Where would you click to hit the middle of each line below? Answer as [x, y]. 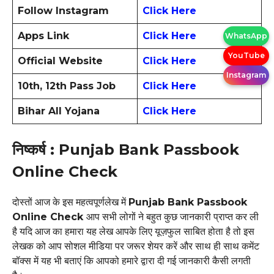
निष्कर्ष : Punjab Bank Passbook [126, 149]
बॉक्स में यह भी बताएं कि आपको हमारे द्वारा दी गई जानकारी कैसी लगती [131, 261]
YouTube [246, 55]
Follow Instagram [63, 10]
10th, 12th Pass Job [67, 86]
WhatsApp [246, 35]
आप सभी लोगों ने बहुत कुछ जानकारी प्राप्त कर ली [172, 217]
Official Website [60, 61]
